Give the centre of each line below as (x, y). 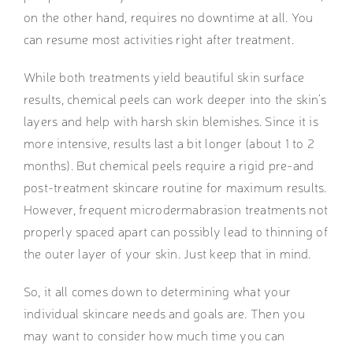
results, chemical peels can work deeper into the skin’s (175, 99)
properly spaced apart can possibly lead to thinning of (175, 231)
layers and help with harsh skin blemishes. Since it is (171, 121)
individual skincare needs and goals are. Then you (164, 313)
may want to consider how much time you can (154, 335)
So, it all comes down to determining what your (157, 291)
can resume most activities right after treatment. (160, 39)
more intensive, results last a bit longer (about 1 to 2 (169, 143)
